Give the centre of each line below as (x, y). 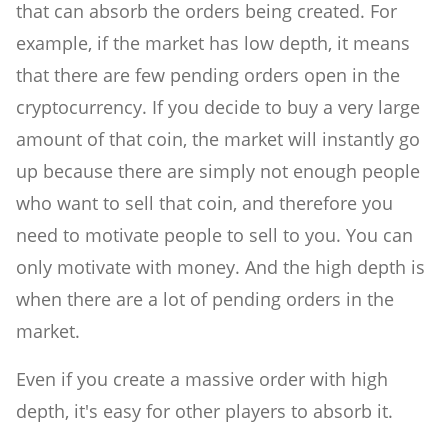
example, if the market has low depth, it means (213, 43)
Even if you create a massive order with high (202, 379)
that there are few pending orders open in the (208, 75)
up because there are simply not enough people (218, 171)
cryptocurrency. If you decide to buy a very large (218, 107)
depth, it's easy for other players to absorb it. (204, 411)
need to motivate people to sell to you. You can (214, 235)
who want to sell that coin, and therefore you (204, 203)
